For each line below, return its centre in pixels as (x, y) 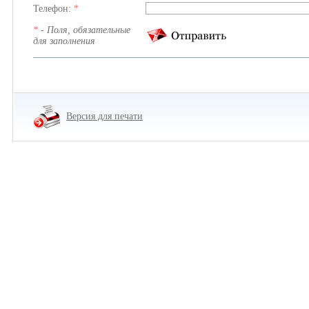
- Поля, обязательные (84, 30)
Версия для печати (104, 116)
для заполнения (64, 41)
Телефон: (53, 9)
